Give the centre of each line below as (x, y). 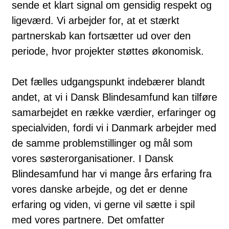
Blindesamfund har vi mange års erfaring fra (112, 174)
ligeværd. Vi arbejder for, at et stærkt (96, 20)
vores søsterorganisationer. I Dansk (93, 158)
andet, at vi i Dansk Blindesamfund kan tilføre (114, 97)
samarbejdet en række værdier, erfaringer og (114, 112)
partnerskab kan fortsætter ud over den (101, 36)
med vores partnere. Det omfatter (88, 220)
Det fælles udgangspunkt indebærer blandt (108, 82)
